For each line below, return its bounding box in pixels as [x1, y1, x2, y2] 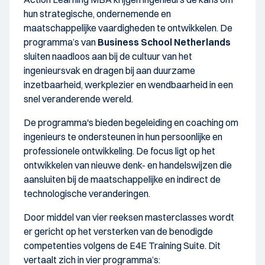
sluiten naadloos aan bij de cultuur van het [24, 50, 192, 62]
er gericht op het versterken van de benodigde [24, 225, 213, 237]
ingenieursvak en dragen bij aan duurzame [24, 64, 195, 76]
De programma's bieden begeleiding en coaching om [24, 116, 238, 128]
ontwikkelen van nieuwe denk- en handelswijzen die [24, 159, 232, 171]
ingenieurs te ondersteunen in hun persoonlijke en [24, 130, 222, 143]
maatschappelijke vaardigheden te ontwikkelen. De [24, 21, 232, 34]
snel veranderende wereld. [24, 92, 133, 105]
